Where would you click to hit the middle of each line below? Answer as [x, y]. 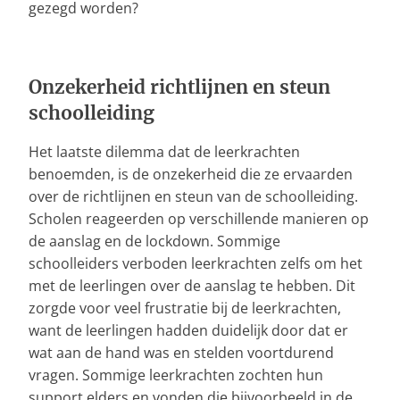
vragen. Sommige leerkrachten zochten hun [176, 375]
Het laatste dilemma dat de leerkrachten [164, 151]
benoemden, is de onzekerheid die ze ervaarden [191, 174]
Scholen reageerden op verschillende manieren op [199, 218]
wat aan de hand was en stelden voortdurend [181, 352]
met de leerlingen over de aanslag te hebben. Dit [192, 285]
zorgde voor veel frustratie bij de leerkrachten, [185, 308]
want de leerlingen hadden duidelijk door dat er [188, 330]
